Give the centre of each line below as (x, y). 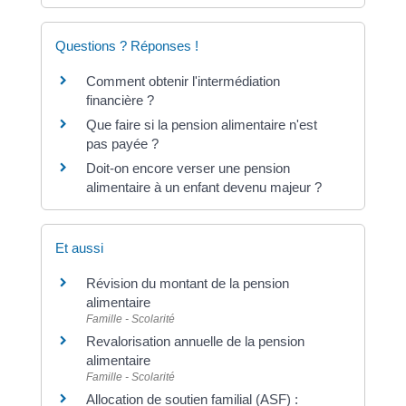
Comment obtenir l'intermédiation (183, 81)
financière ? (120, 100)
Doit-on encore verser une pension (188, 168)
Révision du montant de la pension (187, 283)
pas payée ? (122, 143)
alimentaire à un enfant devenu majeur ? (203, 187)
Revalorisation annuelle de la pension (195, 341)
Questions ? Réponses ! (126, 45)
